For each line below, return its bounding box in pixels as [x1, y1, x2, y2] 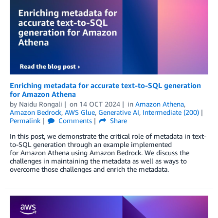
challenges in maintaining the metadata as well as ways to [10, 156, 187, 165]
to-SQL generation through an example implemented [10, 140, 172, 148]
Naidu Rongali [19, 99, 62, 108]
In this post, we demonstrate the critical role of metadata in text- [10, 131, 206, 140]
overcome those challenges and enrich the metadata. [10, 164, 169, 173]
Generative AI [98, 108, 139, 116]
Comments [56, 116, 92, 125]
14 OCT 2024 [79, 99, 120, 108]
